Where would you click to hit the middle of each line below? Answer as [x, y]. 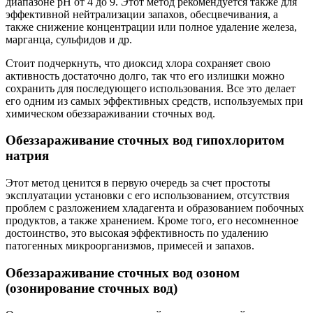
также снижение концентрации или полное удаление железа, [151, 27]
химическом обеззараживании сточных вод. [110, 113]
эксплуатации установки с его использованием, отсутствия [147, 195]
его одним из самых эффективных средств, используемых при [154, 101]
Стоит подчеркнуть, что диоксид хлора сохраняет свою [138, 63]
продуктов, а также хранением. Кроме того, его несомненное [152, 220]
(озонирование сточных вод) [92, 288]
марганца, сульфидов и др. [69, 39]
